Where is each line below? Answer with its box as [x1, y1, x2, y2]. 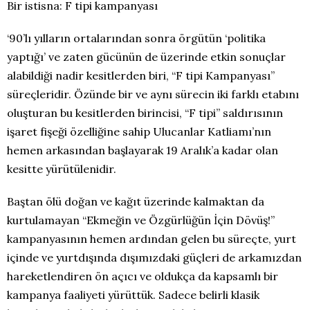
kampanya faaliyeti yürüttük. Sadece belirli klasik [7, 288, 259, 302]
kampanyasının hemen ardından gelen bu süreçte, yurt [7, 232, 296, 246]
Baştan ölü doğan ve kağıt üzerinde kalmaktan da [7, 194, 264, 208]
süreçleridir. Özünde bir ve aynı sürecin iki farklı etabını [7, 87, 299, 101]
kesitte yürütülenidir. [7, 162, 116, 176]
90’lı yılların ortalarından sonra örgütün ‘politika [9, 31, 266, 45]
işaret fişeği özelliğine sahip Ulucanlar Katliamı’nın [7, 125, 271, 138]
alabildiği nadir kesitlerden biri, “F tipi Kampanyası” [7, 69, 275, 82]
